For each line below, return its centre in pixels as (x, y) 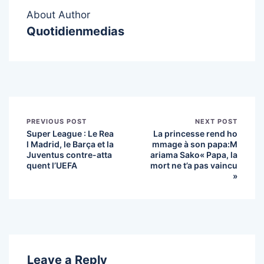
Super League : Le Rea (70, 133)
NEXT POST (216, 121)
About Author (58, 14)
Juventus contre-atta (69, 154)
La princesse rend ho (195, 133)
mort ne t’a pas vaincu (194, 165)
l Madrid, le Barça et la (70, 144)
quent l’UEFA (52, 165)
